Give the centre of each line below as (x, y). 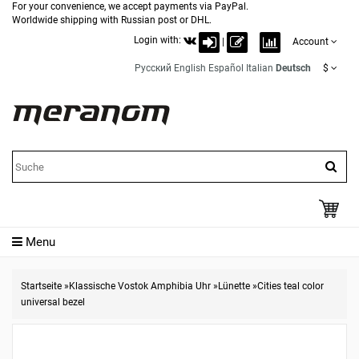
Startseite (41, 286)
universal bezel (53, 302)
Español (226, 68)
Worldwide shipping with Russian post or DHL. (112, 20)
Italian (260, 68)
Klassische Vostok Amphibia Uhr (140, 286)
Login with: (159, 40)
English (190, 68)
